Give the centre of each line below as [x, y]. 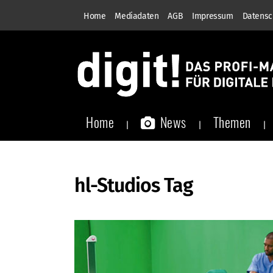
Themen [232, 122]
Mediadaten [137, 16]
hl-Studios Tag [133, 185]
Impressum [213, 16]
